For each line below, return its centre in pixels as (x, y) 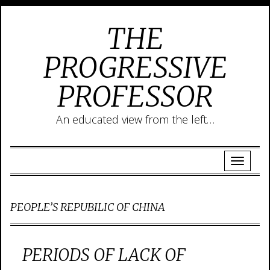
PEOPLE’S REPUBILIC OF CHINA (88, 207)
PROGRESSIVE (135, 67)
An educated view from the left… (135, 119)
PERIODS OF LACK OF (104, 255)
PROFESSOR (135, 96)
